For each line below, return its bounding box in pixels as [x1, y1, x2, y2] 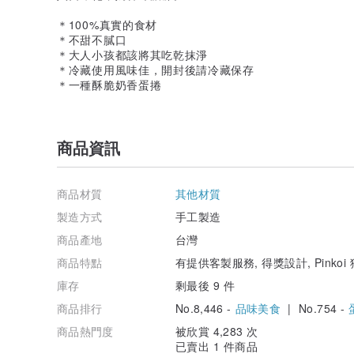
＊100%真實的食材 [57, 16, 157, 32]
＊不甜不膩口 [57, 31, 127, 47]
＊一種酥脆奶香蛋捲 [57, 76, 162, 92]
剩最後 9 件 [175, 277, 235, 293]
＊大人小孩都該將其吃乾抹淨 [57, 46, 209, 62]
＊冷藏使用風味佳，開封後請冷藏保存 [57, 61, 254, 77]
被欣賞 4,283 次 [175, 322, 258, 339]
